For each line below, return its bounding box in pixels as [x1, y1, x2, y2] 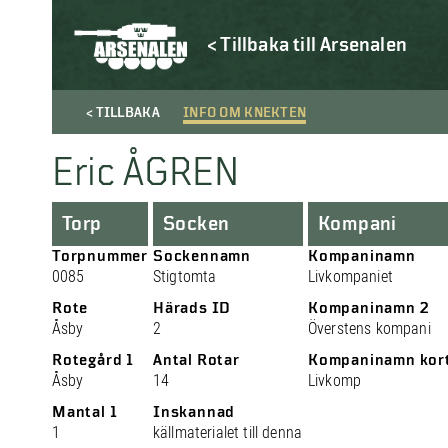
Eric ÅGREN [52, 151, 239, 195]
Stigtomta [153, 267, 217, 286]
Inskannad [153, 403, 236, 421]
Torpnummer [52, 247, 148, 265]
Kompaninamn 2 [308, 299, 430, 317]
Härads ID [153, 299, 232, 317]
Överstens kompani [308, 319, 431, 338]
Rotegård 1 [52, 351, 134, 369]
